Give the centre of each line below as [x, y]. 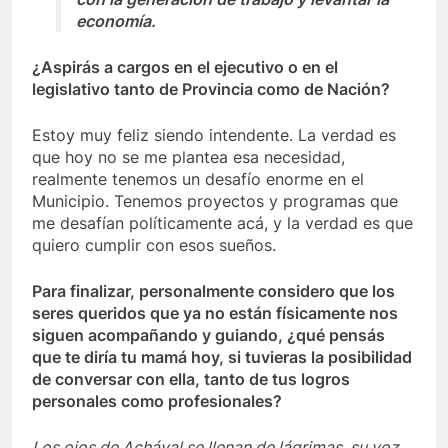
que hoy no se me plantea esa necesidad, [188, 157]
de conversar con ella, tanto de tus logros [191, 379]
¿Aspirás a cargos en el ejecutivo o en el [185, 67]
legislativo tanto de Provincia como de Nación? [211, 89]
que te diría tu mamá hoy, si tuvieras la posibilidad [222, 357]
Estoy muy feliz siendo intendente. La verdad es [214, 135]
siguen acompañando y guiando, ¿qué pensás [208, 335]
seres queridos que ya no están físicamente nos [215, 313]
